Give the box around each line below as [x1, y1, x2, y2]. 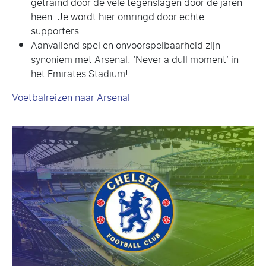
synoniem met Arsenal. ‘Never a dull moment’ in [31, 50, 239, 68]
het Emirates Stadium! [31, 65, 128, 83]
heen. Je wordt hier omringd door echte [31, 8, 204, 26]
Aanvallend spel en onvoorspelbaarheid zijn [31, 36, 220, 54]
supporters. [31, 22, 82, 40]
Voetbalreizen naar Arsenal [12, 88, 130, 106]
